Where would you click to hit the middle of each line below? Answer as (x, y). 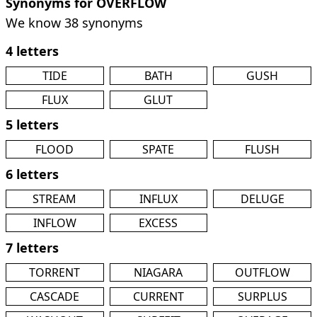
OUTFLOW (262, 272)
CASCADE (55, 296)
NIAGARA (158, 272)
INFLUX (158, 199)
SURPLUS (262, 296)
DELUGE (262, 199)
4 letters (32, 51)
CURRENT (158, 296)
